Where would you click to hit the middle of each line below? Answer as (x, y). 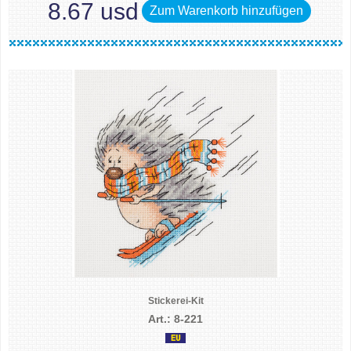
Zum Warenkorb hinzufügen (226, 11)
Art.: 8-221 (175, 319)
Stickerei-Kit (175, 301)
